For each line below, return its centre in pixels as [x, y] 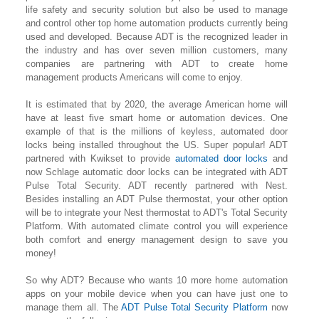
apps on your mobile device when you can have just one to [157, 294]
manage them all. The [74, 307]
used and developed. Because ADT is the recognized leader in [157, 37]
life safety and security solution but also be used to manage [157, 10]
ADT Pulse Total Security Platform [194, 307]
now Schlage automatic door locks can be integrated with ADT [157, 172]
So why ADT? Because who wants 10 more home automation [157, 280]
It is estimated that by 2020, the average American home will [157, 104]
